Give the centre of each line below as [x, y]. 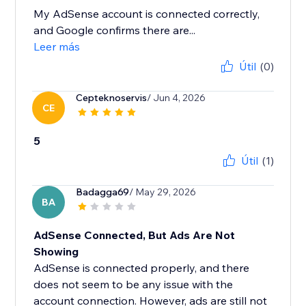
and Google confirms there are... [115, 30]
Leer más [57, 47]
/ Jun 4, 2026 [177, 98]
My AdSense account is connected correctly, [147, 14]
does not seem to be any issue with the [134, 284]
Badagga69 [103, 192]
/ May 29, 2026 [163, 192]
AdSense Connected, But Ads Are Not [135, 235]
